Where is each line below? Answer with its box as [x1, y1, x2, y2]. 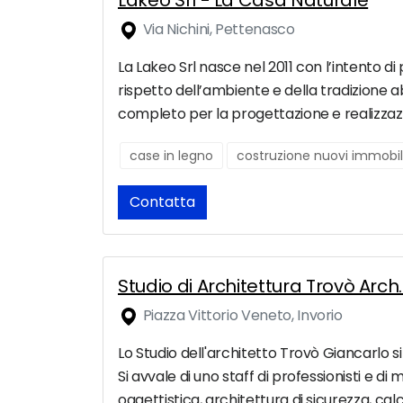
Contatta [130, 192, 195, 213]
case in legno [130, 147, 213, 166]
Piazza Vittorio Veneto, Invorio [139, 305, 343, 327]
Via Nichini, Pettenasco [139, 19, 295, 40]
